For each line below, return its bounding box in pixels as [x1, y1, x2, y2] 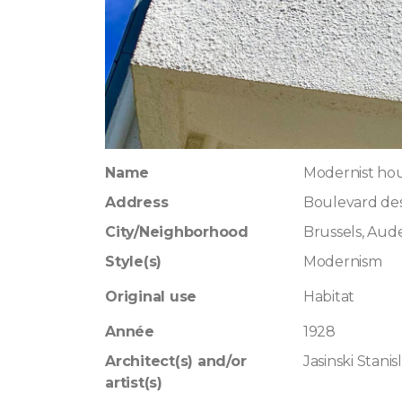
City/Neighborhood [104, 223, 249, 240]
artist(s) [104, 374, 162, 391]
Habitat [302, 288, 355, 305]
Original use [104, 288, 197, 305]
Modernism [302, 253, 382, 270]
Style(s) [104, 253, 162, 270]
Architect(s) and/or [104, 353, 247, 370]
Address [104, 194, 169, 211]
